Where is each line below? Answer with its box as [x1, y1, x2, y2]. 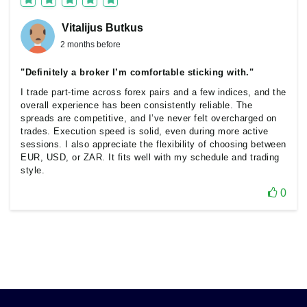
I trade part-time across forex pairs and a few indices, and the [21, 87, 286, 97]
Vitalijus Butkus [62, 22, 143, 34]
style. [21, 165, 45, 175]
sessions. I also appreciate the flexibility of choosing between [21, 139, 286, 149]
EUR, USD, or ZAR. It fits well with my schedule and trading [21, 152, 280, 162]
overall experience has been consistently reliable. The [21, 100, 252, 110]
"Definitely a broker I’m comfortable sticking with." [21, 67, 254, 77]
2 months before [60, 40, 121, 49]
